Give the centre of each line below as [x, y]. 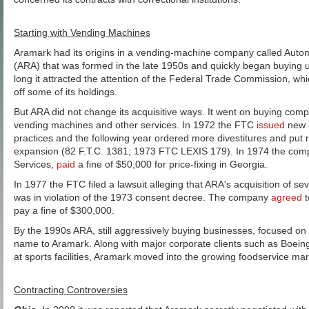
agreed [287, 197]
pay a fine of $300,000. [64, 210]
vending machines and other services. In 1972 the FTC [135, 125]
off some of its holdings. [66, 92]
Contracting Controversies [71, 290]
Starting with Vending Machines [82, 32]
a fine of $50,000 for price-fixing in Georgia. [171, 164]
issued [271, 125]
